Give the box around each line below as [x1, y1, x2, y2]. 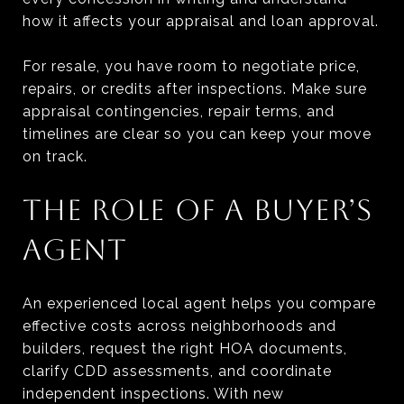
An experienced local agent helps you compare [23, 294, 376, 312]
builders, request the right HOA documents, [23, 339, 347, 357]
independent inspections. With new [23, 384, 284, 402]
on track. [23, 147, 87, 165]
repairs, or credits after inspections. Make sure [23, 79, 367, 97]
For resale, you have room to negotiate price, [23, 57, 360, 75]
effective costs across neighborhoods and [23, 317, 336, 335]
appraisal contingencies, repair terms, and [23, 102, 335, 120]
